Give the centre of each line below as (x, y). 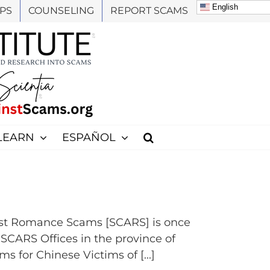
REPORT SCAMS (149, 11)
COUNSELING (61, 11)
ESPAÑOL (89, 137)
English (224, 7)
